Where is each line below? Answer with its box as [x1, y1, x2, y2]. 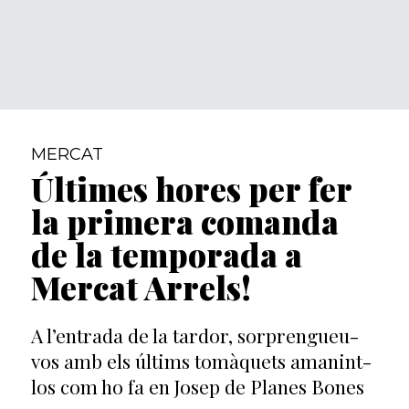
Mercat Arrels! [30, 265, 251, 309]
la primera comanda [30, 199, 339, 243]
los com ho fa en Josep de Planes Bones [30, 372, 364, 399]
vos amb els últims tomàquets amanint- [30, 347, 372, 373]
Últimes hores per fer [30, 166, 351, 210]
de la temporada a [30, 232, 302, 276]
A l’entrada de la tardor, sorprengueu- [30, 321, 359, 348]
